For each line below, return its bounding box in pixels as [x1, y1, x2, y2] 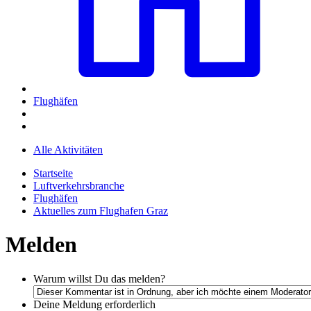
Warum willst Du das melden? [33, 272, 165, 285]
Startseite [33, 167, 73, 179]
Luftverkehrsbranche [33, 179, 124, 192]
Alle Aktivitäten [33, 143, 103, 155]
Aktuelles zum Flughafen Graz [33, 204, 168, 217]
